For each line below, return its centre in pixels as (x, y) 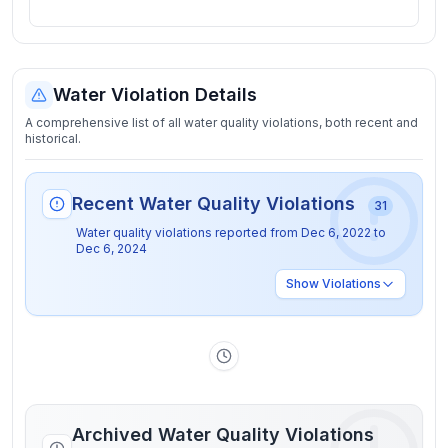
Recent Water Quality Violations (216, 203)
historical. (53, 138)
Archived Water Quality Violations (223, 434)
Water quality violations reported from (188, 232)
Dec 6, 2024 (111, 248)
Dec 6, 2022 (336, 232)
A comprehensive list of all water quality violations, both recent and (221, 122)
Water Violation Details (155, 94)
